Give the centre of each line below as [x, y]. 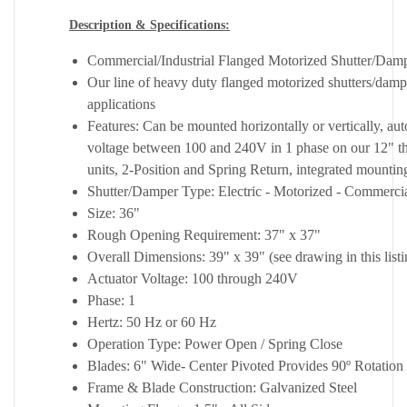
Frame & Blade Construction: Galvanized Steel [222, 388]
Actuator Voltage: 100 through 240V [193, 279]
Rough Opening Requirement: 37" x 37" [204, 235]
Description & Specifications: [149, 25]
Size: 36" [114, 213]
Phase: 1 [111, 301]
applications [121, 104]
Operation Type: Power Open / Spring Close [215, 344]
